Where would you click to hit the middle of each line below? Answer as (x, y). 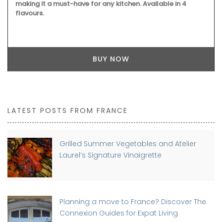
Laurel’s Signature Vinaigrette (111, 155)
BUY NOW (111, 59)
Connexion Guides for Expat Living (119, 213)
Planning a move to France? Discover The (133, 202)
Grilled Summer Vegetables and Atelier (128, 144)
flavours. (30, 13)
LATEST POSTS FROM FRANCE (68, 111)
